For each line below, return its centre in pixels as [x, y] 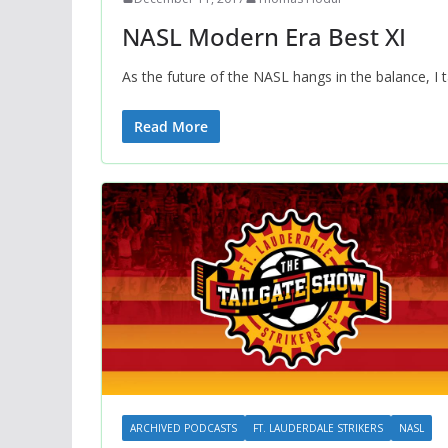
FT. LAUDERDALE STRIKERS [318, 428]
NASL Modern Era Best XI [264, 36]
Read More [171, 126]
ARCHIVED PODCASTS [183, 428]
